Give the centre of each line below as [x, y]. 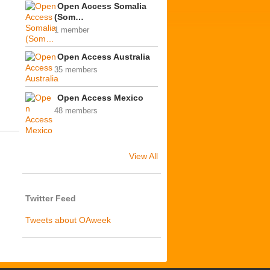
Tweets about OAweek [68, 220]
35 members [76, 70]
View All [143, 156]
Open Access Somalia [102, 6]
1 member [72, 30]
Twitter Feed [51, 198]
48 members [76, 111]
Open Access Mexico [100, 98]
